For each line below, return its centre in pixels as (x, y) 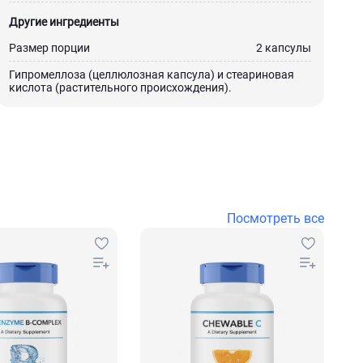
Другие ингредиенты (64, 22)
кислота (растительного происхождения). (120, 88)
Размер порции (49, 48)
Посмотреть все (275, 218)
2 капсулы (283, 48)
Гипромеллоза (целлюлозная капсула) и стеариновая (151, 75)
